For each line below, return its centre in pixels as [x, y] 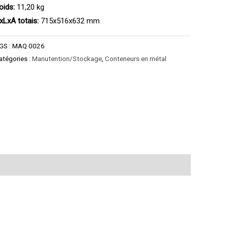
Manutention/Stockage [67, 58]
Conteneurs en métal [136, 58]
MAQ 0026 [29, 46]
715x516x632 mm [69, 21]
